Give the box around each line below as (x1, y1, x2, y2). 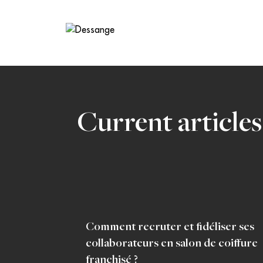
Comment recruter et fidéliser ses (86, 221, 254, 234)
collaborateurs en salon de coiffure (86, 238, 258, 250)
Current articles (77, 110, 262, 139)
